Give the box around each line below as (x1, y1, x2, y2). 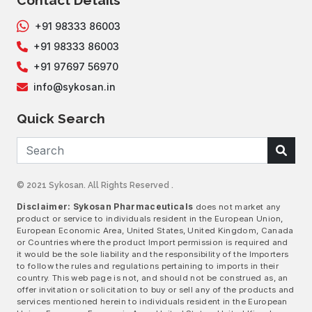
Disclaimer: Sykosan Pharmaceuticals (17, 201, 194, 212)
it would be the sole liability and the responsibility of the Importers (17, 249, 289, 259)
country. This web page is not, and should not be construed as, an (17, 273, 288, 283)
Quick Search (17, 111, 105, 126)
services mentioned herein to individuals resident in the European (17, 297, 288, 306)
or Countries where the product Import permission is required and (17, 237, 288, 247)
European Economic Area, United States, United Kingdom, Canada (17, 226, 294, 235)
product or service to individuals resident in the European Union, (17, 214, 283, 224)
